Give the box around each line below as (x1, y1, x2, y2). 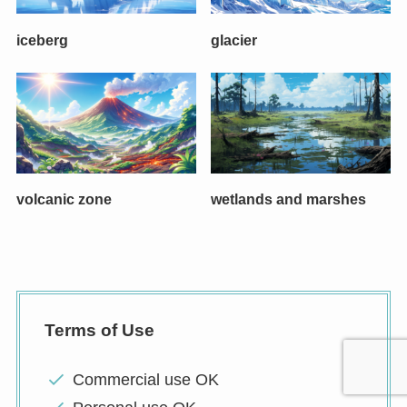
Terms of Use (44, 320, 154, 340)
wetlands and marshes (211, 191, 367, 208)
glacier (211, 31, 258, 48)
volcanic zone (15, 191, 112, 208)
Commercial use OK (73, 371, 220, 390)
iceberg (15, 31, 68, 48)
